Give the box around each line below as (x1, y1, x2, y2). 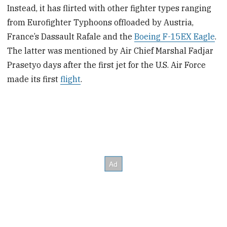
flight (60, 73, 81, 84)
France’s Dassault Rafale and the (7, 31, 135, 42)
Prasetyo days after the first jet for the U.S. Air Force (7, 59, 206, 70)
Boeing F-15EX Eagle (134, 31, 215, 42)
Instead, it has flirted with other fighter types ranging (7, 3, 212, 13)
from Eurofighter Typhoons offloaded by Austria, (7, 17, 194, 27)
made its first (7, 73, 61, 84)
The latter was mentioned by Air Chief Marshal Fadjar (7, 45, 214, 56)
